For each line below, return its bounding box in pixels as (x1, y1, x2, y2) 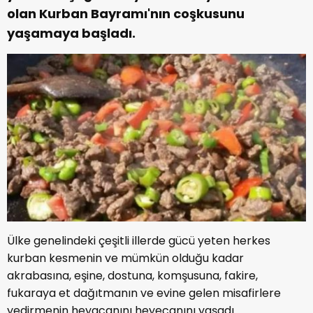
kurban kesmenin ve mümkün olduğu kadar (7, 250, 244, 267)
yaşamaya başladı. (7, 24, 136, 42)
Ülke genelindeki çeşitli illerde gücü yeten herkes (7, 233, 270, 249)
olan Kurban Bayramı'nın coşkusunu (7, 4, 245, 22)
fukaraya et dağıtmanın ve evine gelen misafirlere (7, 285, 281, 302)
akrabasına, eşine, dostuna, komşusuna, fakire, (7, 268, 258, 284)
